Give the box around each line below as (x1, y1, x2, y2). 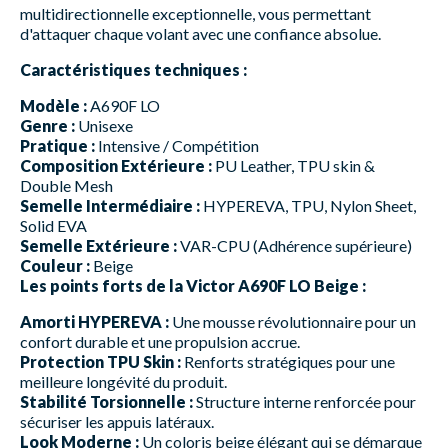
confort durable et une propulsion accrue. (20, 331, 300, 351)
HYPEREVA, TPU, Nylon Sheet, (200, 195, 416, 215)
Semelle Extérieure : (20, 235, 177, 255)
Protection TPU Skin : (20, 351, 181, 371)
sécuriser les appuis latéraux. (20, 411, 214, 431)
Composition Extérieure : (20, 155, 212, 175)
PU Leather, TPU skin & (212, 155, 375, 175)
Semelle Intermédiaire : (20, 195, 200, 215)
